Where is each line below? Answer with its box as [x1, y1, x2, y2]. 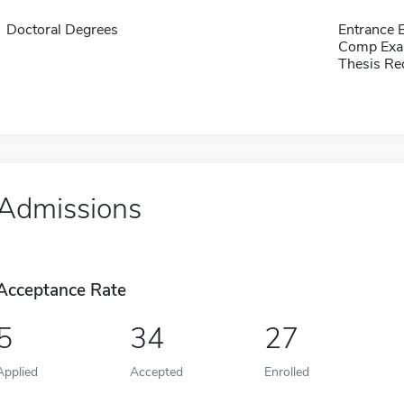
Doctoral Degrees [5, 19, 118, 40]
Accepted [129, 362, 183, 381]
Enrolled [263, 362, 309, 381]
